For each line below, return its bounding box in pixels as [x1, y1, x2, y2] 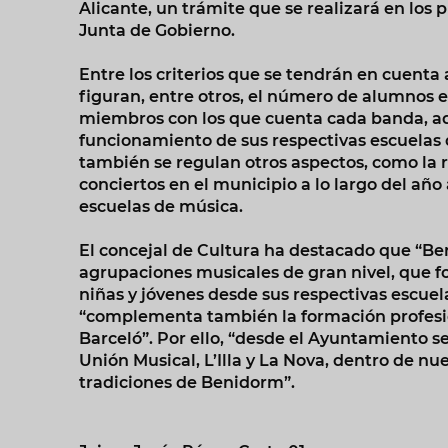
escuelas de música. [78, 196, 247, 216]
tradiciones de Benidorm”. [78, 372, 299, 392]
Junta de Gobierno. [78, 20, 239, 40]
